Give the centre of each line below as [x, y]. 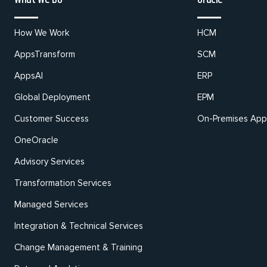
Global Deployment [52, 97]
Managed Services [51, 204]
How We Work [42, 33]
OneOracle [36, 140]
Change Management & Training [78, 247]
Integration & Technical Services [79, 226]
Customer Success [52, 119]
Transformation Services [63, 183]
